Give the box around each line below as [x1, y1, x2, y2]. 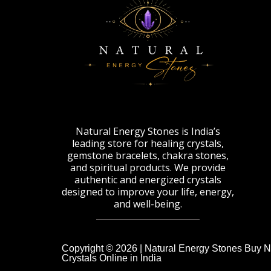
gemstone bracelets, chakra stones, [67, 148, 229, 162]
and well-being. [114, 197, 182, 211]
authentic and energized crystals [74, 172, 221, 186]
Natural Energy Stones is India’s [76, 124, 220, 138]
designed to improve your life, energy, [62, 184, 234, 198]
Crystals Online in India [62, 252, 162, 263]
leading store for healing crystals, [72, 136, 224, 150]
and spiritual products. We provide [70, 160, 226, 174]
